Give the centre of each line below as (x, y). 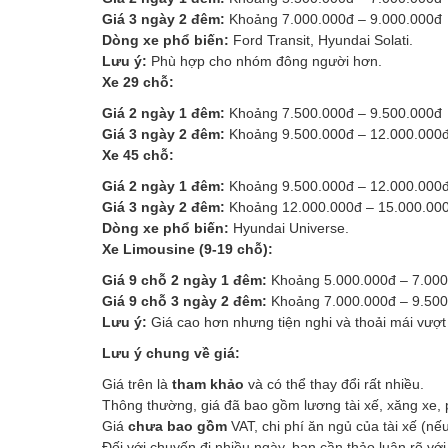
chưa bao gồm (177, 425)
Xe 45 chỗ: (138, 154)
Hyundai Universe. (289, 227)
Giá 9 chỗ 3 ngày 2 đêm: (184, 300)
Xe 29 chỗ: (138, 81)
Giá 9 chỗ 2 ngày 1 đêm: (184, 279)
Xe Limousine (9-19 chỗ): (187, 248)
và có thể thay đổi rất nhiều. (334, 383)
